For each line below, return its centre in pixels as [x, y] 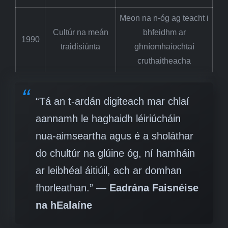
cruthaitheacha [164, 61]
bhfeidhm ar [164, 32]
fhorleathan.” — [73, 188]
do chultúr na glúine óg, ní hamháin [115, 153]
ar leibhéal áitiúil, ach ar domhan [109, 170]
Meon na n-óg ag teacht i [164, 18]
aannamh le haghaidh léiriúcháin [108, 118]
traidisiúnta [80, 46]
